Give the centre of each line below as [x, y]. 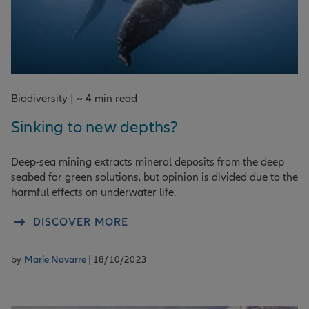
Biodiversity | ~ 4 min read [74, 98]
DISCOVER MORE [81, 222]
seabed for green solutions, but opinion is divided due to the [154, 177]
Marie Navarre [56, 259]
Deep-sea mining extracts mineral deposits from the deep [148, 162]
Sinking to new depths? [95, 127]
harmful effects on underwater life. [93, 192]
